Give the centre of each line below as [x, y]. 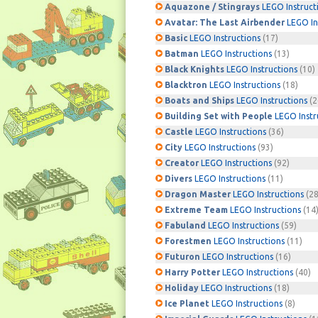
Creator [183, 163]
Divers [180, 179]
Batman [183, 54]
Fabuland [186, 225]
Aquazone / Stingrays [213, 7]
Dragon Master [199, 194]
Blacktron [187, 85]
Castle [180, 132]
